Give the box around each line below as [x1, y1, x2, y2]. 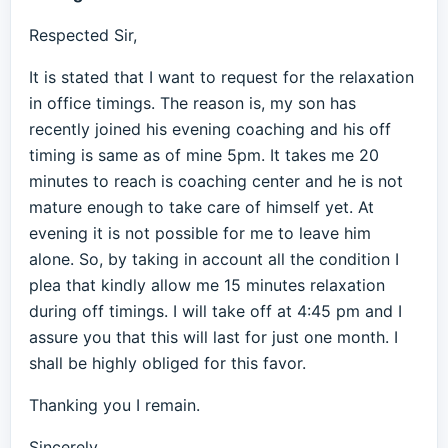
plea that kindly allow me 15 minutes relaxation [29, 275, 385, 295]
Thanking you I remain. [29, 395, 200, 415]
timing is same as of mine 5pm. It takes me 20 [29, 145, 379, 165]
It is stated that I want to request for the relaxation [29, 67, 414, 87]
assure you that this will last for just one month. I [29, 327, 398, 347]
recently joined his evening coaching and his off [29, 119, 391, 139]
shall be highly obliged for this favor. [29, 353, 306, 373]
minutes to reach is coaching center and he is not [29, 171, 403, 191]
